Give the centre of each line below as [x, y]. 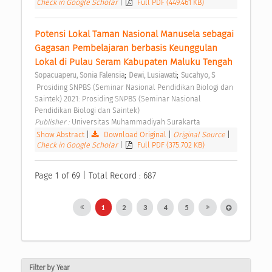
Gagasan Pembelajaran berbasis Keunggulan [126, 48]
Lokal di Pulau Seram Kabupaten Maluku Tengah [135, 62]
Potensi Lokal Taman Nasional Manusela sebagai [134, 34]
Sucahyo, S [198, 76]
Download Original [135, 135]
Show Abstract [60, 135]
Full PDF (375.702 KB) [171, 145]
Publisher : [53, 122]
